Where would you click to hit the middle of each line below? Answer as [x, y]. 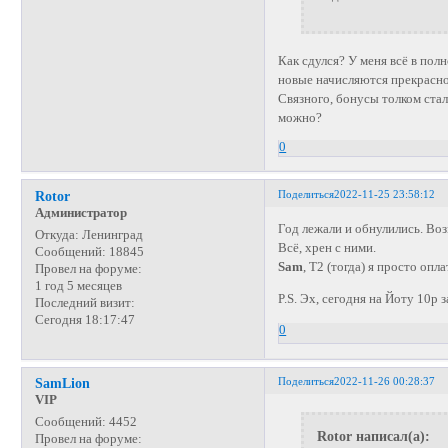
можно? [300, 117]
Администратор [80, 213]
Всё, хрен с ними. [327, 247]
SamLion [62, 383]
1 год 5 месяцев [78, 286]
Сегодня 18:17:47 [84, 320]
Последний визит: [84, 303]
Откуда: [56, 235]
